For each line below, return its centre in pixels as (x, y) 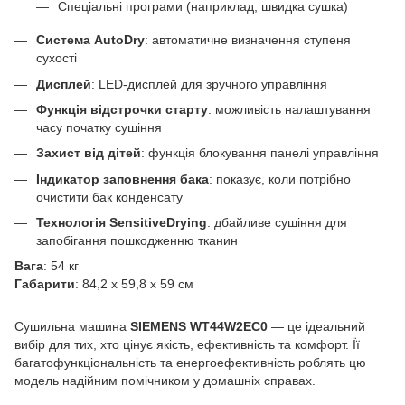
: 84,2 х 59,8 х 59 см (134, 284)
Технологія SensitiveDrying (122, 223)
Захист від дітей (89, 153)
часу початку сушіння (99, 127)
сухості (57, 58)
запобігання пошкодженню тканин (137, 241)
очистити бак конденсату (109, 197)
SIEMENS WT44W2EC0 (199, 327)
